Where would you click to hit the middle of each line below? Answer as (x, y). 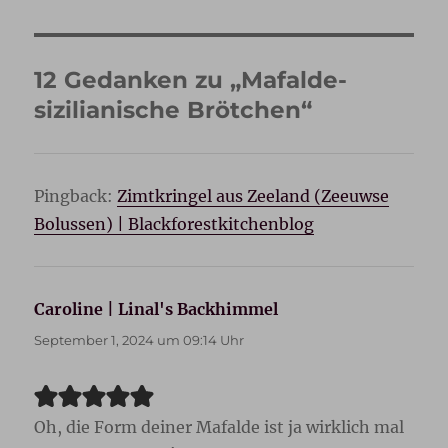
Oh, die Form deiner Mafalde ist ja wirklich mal (219, 427)
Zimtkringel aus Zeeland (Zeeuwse (253, 196)
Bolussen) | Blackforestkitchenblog (174, 224)
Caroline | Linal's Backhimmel (156, 309)
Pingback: (76, 196)
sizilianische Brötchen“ (173, 110)
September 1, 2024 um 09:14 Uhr (139, 340)
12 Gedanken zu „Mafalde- (191, 80)
